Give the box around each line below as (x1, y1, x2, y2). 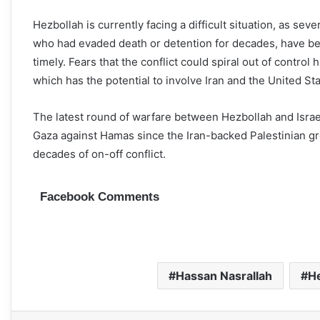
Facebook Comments (40, 190, 159, 204)
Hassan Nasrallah (176, 268, 272, 283)
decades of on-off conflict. (33, 147, 166, 161)
